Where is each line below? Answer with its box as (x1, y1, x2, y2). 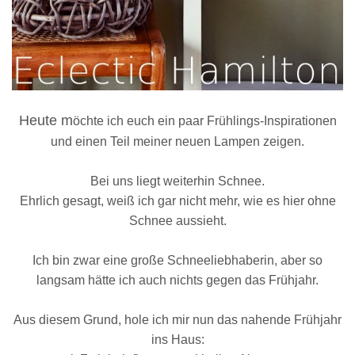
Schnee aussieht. (128, 213, 227, 227)
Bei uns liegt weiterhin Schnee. (90, 174, 265, 188)
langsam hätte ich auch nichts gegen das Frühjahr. (36, 273, 319, 287)
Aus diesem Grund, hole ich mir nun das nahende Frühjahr (13, 312, 342, 326)
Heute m (18, 112, 73, 128)
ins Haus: (151, 332, 204, 346)
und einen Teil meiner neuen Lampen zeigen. (51, 134, 304, 148)
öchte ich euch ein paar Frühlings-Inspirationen (72, 113, 337, 128)
